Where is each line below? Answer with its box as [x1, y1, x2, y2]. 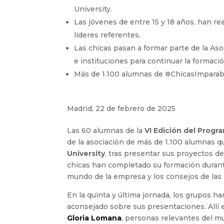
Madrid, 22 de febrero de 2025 [67, 103, 176, 113]
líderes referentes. [74, 30, 141, 39]
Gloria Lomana [67, 213, 122, 223]
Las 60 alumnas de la [67, 126, 145, 135]
